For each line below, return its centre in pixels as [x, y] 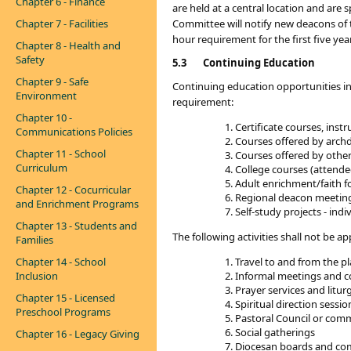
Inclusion [37, 276]
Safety [30, 60]
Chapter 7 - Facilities [62, 24]
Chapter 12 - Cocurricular [73, 190]
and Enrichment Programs [77, 204]
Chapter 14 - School [61, 262]
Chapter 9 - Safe [52, 81]
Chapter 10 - [44, 118]
